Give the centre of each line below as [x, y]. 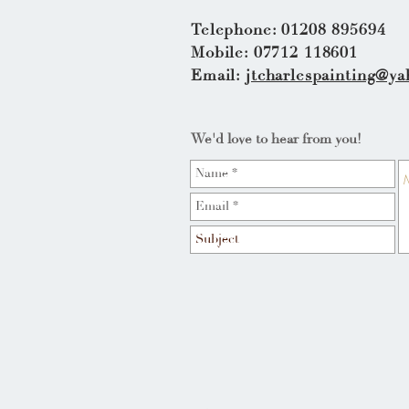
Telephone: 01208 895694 [288, 30]
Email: [218, 76]
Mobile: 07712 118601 [274, 53]
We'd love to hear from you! [276, 139]
